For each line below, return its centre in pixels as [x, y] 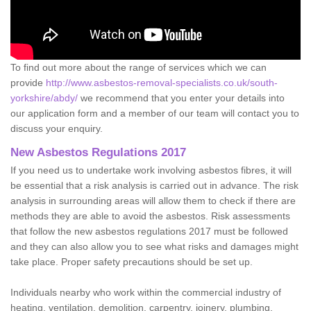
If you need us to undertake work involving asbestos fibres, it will [151, 170]
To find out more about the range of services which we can [138, 67]
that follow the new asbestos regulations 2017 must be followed [149, 231]
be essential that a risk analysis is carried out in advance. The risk [154, 185]
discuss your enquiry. [57, 128]
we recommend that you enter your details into [181, 98]
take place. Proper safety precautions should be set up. [132, 261]
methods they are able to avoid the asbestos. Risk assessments [150, 216]
